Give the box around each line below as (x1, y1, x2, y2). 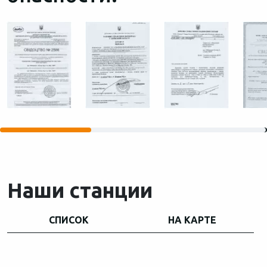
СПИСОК (49, 214, 89, 225)
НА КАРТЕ (168, 214, 216, 225)
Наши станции (7, 178, 153, 202)
